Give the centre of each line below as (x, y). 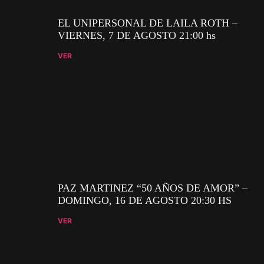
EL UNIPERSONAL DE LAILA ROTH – (148, 23)
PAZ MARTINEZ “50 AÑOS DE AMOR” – (153, 188)
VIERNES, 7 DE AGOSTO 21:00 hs (137, 35)
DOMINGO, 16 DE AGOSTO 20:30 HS (145, 200)
